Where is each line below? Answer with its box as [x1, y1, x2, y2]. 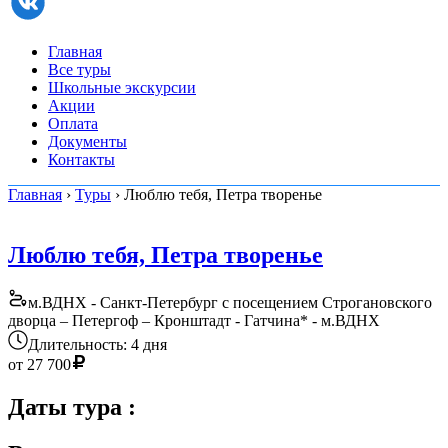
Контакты [48, 150, 115, 168]
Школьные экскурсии [48, 78, 196, 96]
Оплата [48, 114, 98, 132]
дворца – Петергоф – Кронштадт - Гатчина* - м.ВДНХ [8, 312, 380, 330]
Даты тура [8, 394, 128, 421]
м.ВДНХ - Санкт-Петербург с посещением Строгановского [28, 294, 432, 312]
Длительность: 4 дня [28, 336, 167, 354]
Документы [48, 132, 127, 150]
